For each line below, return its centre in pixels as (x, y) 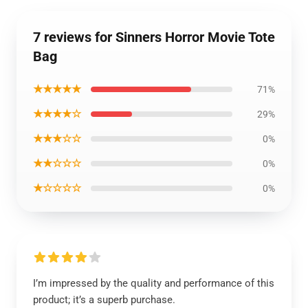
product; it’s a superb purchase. (104, 300)
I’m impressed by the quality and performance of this (154, 283)
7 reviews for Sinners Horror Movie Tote (154, 37)
